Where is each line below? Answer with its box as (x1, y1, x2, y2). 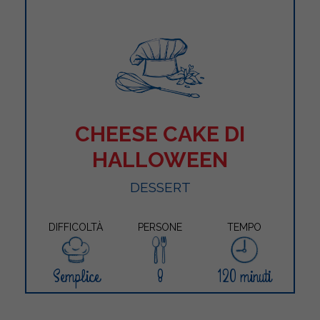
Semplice (52, 264, 99, 289)
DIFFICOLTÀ (49, 221, 103, 233)
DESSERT (129, 179, 191, 195)
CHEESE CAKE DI (75, 121, 245, 146)
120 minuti (218, 264, 271, 289)
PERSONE (138, 221, 182, 233)
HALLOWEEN (92, 146, 228, 172)
